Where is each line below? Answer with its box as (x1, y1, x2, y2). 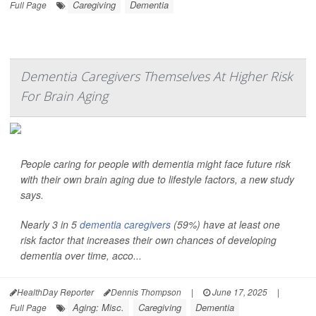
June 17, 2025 (210, 286, 267, 298)
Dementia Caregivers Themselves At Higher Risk (20, 68, 293, 85)
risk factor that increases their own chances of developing (20, 233, 276, 247)
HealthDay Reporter (17, 286, 94, 298)
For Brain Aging (20, 87, 108, 104)
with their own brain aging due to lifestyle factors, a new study (20, 172, 294, 186)
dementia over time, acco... (20, 248, 142, 262)
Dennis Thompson (111, 286, 181, 298)
